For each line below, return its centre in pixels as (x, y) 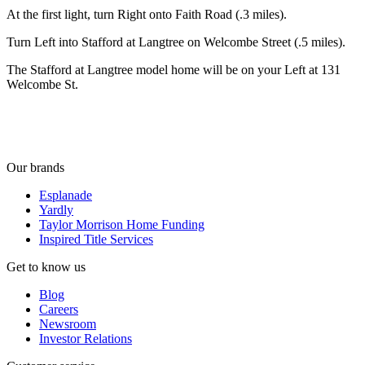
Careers (59, 309)
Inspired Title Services (96, 239)
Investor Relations (86, 338)
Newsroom (68, 323)
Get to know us (46, 266)
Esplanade (66, 195)
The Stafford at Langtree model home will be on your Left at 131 (174, 69)
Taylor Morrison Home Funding (122, 224)
